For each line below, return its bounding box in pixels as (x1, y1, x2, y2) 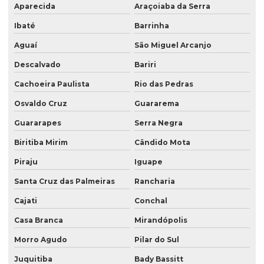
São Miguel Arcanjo (134, 41, 212, 50)
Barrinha (134, 21, 169, 31)
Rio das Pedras (134, 80, 193, 89)
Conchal (134, 196, 167, 206)
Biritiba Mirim (14, 138, 68, 147)
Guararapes (14, 118, 61, 128)
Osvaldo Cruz (14, 99, 67, 108)
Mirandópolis (134, 216, 187, 225)
